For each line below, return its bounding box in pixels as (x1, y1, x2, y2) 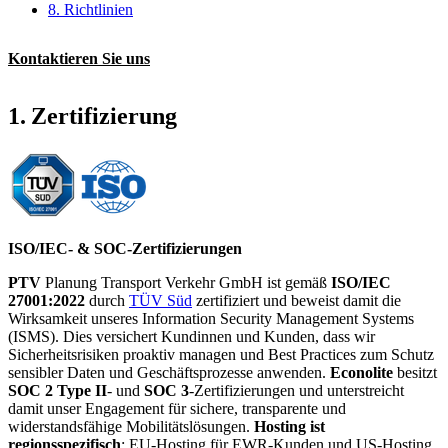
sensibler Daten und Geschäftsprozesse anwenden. (8, 363, 330, 381)
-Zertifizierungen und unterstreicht (189, 381, 404, 399)
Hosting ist (254, 417, 325, 435)
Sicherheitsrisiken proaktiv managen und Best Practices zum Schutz (8, 345, 434, 363)
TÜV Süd (129, 291, 192, 309)
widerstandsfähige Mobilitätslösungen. (8, 417, 254, 435)
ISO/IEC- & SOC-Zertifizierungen (8, 239, 242, 257)
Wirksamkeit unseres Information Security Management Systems (8, 309, 414, 327)
